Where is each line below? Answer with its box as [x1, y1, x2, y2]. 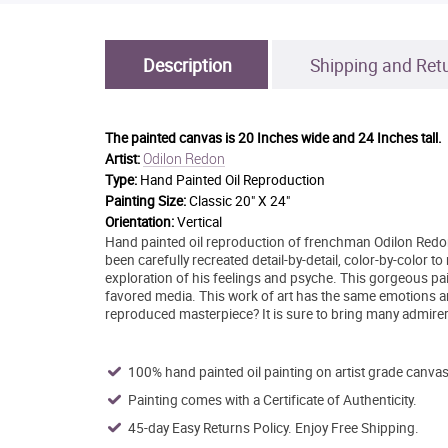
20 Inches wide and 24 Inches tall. [237, 128, 442, 147]
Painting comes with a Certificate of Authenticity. [127, 390, 417, 409]
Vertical [176, 212, 222, 231]
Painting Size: [104, 191, 186, 210]
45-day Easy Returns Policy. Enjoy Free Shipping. [127, 418, 419, 437]
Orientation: [104, 212, 177, 231]
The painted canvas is [104, 128, 238, 147]
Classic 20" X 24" [188, 191, 290, 210]
